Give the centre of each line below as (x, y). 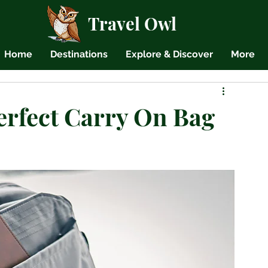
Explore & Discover (169, 54)
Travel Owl (133, 23)
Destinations (79, 54)
